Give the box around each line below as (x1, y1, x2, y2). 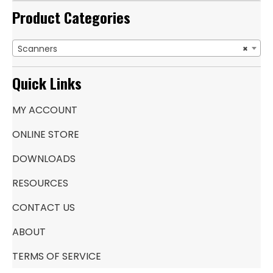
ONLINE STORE (12, 127, 79, 141)
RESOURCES (12, 176, 68, 190)
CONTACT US (12, 200, 75, 214)
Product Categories (12, 6, 130, 28)
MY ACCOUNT (12, 103, 77, 117)
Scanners (18, 43, 57, 55)
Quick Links (12, 72, 82, 94)
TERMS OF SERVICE (12, 249, 101, 263)
